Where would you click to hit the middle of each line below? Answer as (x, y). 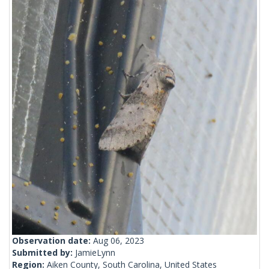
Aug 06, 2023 (119, 241)
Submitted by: (44, 253)
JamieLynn (95, 253)
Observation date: (53, 241)
